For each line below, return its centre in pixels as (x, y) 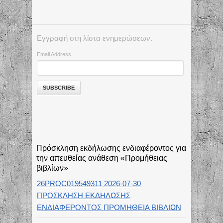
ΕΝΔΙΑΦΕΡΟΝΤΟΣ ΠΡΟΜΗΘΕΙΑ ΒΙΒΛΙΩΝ (109, 208)
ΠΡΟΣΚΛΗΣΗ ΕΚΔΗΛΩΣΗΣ (84, 196)
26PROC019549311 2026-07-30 (89, 184)
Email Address (54, 55)
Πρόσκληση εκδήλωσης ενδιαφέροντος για (111, 148)
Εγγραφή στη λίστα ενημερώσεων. (95, 38)
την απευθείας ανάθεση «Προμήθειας (102, 158)
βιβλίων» (52, 168)
